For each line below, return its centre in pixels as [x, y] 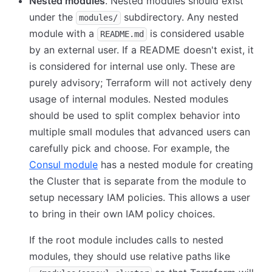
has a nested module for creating [175, 165]
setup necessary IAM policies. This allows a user [140, 197]
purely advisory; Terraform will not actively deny [141, 83]
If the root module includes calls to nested [126, 240]
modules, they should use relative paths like [130, 256]
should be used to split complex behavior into [135, 115]
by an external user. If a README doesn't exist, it [141, 50]
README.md [122, 34]
